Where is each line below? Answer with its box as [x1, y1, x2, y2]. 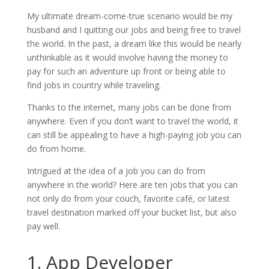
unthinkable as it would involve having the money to [26, 51, 228, 63]
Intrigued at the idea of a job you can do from [26, 165, 205, 177]
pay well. [26, 220, 60, 232]
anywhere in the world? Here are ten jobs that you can [26, 178, 238, 190]
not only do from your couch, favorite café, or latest [26, 192, 230, 204]
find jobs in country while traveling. [26, 79, 161, 91]
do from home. [26, 142, 86, 154]
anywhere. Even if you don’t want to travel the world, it [26, 115, 238, 127]
